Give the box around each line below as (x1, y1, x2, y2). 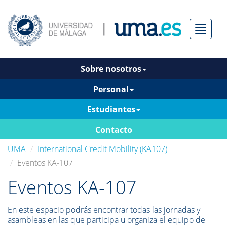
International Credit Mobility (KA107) (37, 143, 167, 155)
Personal (93, 84, 129, 95)
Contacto (95, 124, 132, 135)
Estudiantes (87, 104, 135, 115)
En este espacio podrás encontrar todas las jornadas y (8, 204, 200, 215)
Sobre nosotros (81, 63, 141, 74)
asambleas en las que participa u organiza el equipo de (8, 214, 205, 225)
